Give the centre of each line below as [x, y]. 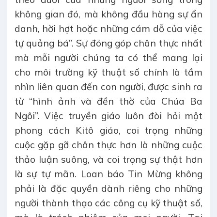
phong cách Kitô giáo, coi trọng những [108, 130]
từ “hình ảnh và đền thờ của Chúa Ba [108, 101]
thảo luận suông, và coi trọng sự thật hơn [108, 159]
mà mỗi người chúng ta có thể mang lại [108, 57]
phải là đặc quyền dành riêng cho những [108, 188]
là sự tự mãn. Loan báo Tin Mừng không [108, 174]
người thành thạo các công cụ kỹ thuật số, [108, 203]
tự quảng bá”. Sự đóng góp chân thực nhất [108, 43]
